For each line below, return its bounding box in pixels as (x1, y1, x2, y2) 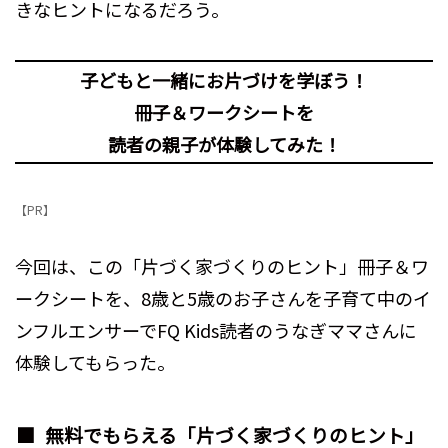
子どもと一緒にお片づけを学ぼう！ (80, 67, 368, 94)
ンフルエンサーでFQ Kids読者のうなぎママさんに (15, 317, 417, 344)
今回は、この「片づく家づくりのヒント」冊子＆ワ (15, 253, 429, 280)
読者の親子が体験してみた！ (107, 131, 341, 158)
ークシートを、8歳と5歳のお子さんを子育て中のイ (15, 285, 431, 312)
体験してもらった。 (15, 349, 175, 376)
